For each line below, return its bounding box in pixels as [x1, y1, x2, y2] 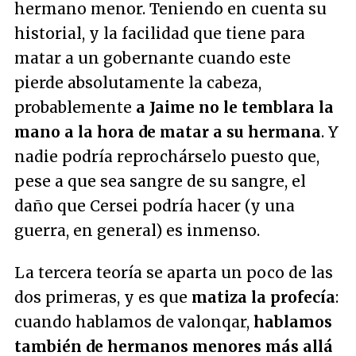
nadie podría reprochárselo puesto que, [14, 147, 319, 167]
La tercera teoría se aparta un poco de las [14, 263, 333, 283]
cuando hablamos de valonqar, [14, 312, 253, 332]
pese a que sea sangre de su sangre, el [14, 172, 306, 192]
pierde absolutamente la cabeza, [14, 73, 261, 93]
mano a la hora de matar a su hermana [14, 122, 321, 142]
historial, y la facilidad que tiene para [14, 24, 305, 44]
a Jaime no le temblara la [132, 98, 334, 118]
